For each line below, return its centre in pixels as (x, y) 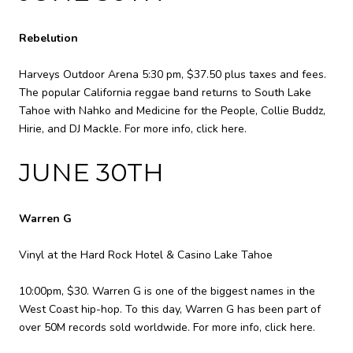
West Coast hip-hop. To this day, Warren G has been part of (170, 309)
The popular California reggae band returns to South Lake (165, 92)
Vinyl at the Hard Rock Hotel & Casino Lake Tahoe (146, 255)
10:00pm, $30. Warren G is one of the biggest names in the (167, 291)
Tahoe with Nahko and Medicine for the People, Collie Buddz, (172, 110)
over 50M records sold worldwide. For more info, (142, 327)
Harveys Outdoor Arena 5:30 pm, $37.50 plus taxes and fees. (173, 74)
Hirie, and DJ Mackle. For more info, (108, 128)
